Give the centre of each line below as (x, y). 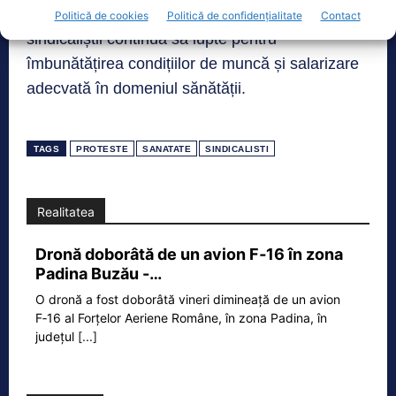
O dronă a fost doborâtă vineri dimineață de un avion (188, 300)
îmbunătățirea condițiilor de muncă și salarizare (193, 64)
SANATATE (167, 149)
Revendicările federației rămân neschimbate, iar (195, 15)
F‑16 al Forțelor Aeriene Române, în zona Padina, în (181, 318)
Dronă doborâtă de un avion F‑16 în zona (189, 255)
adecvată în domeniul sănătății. (136, 89)
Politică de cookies (101, 15)
